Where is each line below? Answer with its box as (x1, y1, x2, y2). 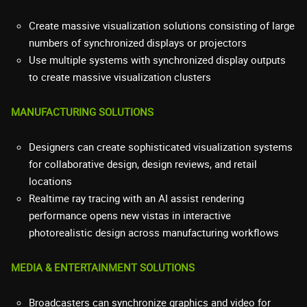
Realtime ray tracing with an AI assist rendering (29, 191, 244, 205)
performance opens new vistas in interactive (29, 208, 231, 222)
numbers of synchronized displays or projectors (29, 35, 247, 49)
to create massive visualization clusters (29, 69, 211, 84)
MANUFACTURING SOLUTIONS (11, 104, 153, 119)
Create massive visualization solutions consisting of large (29, 18, 295, 32)
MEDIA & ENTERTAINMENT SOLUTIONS (11, 260, 195, 274)
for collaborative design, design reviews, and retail (29, 156, 257, 171)
